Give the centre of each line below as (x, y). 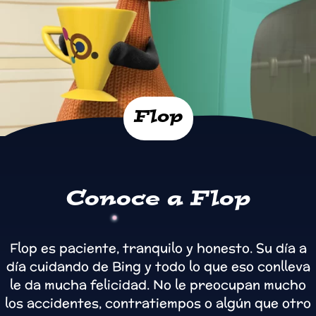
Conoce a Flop (158, 201)
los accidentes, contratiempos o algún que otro (158, 303)
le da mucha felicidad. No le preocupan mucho (158, 285)
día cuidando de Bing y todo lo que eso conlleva (158, 267)
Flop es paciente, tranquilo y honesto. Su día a (158, 248)
